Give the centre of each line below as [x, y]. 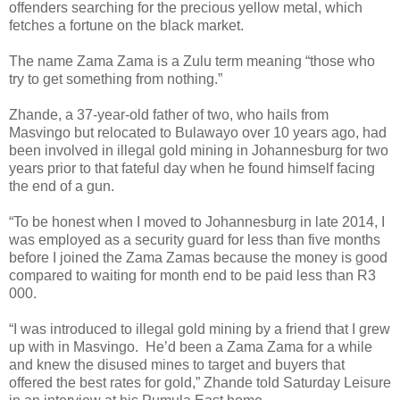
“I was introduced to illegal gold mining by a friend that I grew [200, 329]
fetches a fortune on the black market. [126, 25]
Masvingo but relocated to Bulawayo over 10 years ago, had [198, 132]
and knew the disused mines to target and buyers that [177, 364]
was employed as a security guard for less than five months [195, 239]
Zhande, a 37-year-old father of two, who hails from [169, 114]
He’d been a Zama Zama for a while [259, 346]
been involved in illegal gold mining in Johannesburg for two [199, 150]
